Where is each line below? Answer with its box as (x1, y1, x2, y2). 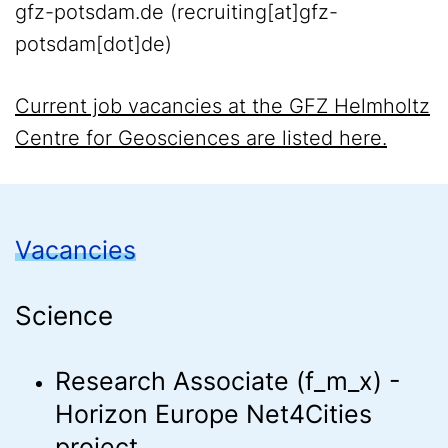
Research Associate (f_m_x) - (55, 366, 401, 396)
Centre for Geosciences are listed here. (15, 126, 387, 150)
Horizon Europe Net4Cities (55, 399, 372, 429)
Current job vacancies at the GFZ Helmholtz (15, 94, 430, 118)
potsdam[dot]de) (15, 32, 172, 56)
